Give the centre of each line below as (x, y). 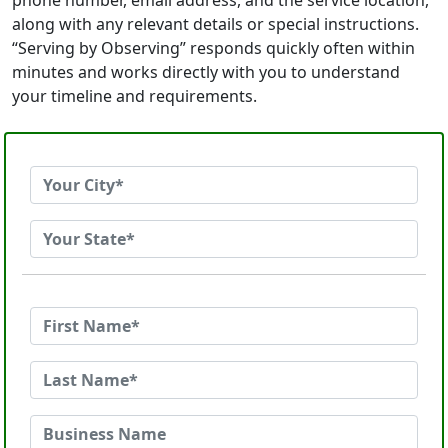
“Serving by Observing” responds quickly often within (213, 48)
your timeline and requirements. (134, 96)
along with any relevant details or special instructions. (215, 24)
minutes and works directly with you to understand (206, 72)
